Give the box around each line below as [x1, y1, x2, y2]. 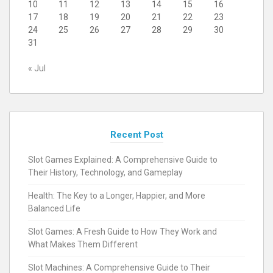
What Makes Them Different [28, 239, 138, 249]
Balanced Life [28, 203, 80, 213]
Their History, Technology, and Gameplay [28, 167, 183, 177]
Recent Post [110, 129, 163, 140]
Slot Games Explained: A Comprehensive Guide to [28, 154, 218, 165]
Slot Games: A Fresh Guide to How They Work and [28, 226, 217, 236]
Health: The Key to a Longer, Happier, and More [28, 190, 205, 200]
